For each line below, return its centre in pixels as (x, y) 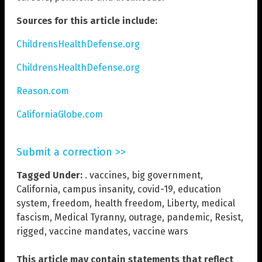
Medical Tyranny (89, 217)
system (32, 203)
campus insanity (98, 189)
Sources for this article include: (87, 20)
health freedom (128, 203)
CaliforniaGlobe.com (60, 114)
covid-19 (155, 189)
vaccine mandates (89, 231)
